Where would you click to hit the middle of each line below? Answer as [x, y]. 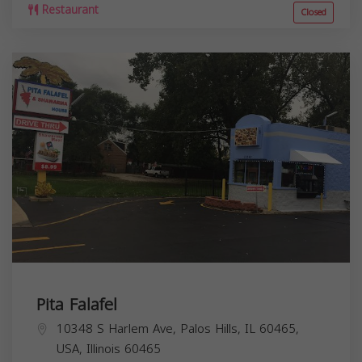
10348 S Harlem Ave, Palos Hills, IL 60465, [178, 329]
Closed [314, 13]
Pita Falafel [77, 305]
